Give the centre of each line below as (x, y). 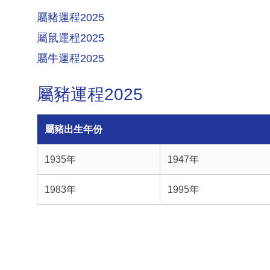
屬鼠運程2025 (71, 38)
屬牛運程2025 (71, 58)
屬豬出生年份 (73, 130)
